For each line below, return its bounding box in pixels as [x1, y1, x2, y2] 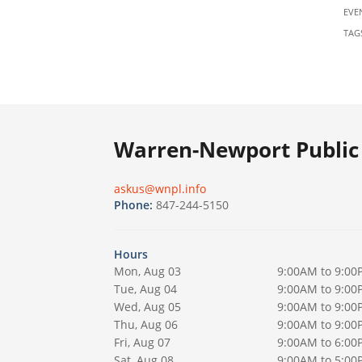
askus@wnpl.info [114, 181, 206, 197]
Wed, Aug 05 [114, 299, 181, 315]
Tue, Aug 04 [114, 281, 177, 297]
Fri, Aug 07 [114, 335, 170, 351]
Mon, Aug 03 [114, 263, 181, 280]
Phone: [114, 197, 156, 213]
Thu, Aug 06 [114, 317, 178, 333]
